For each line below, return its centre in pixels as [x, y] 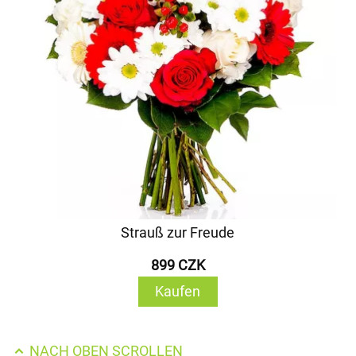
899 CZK [178, 265]
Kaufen [178, 291]
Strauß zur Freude [178, 232]
